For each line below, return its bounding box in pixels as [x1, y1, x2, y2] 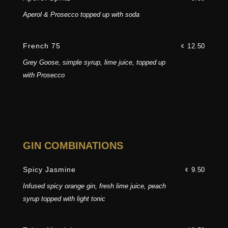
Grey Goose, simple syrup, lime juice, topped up [22, 59, 165, 67]
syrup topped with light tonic [22, 195, 105, 203]
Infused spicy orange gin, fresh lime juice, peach [22, 182, 166, 190]
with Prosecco [22, 71, 65, 79]
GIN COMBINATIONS [22, 140, 123, 152]
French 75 [22, 42, 61, 50]
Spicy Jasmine [22, 165, 76, 174]
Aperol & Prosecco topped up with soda [22, 11, 139, 19]
